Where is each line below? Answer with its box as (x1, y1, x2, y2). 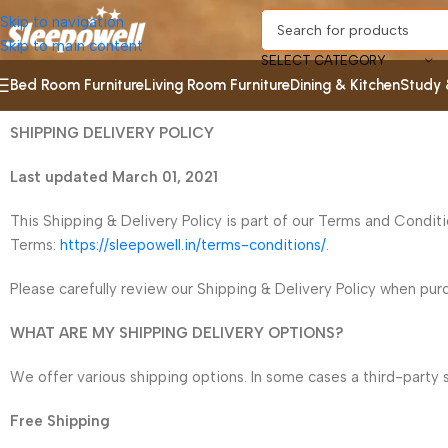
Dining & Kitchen (290, 75, 400, 94)
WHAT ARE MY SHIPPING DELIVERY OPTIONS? (10, 324, 344, 342)
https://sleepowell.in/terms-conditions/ (60, 236, 326, 254)
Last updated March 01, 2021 (10, 168, 218, 186)
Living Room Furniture (144, 75, 290, 94)
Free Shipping (10, 412, 110, 430)
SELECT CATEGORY (260, 53, 386, 68)
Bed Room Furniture (10, 75, 144, 94)
